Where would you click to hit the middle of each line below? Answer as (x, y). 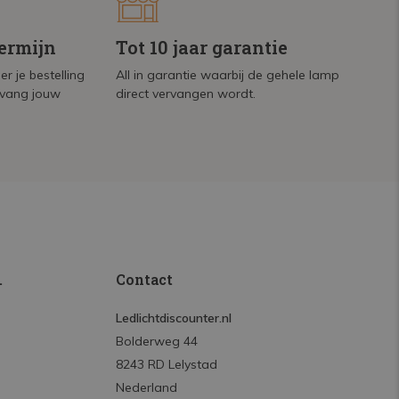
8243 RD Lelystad (166, 364)
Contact (144, 279)
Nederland (146, 387)
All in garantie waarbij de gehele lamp (228, 75)
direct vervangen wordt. (186, 94)
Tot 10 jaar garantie (202, 47)
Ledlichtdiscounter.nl (173, 318)
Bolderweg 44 (156, 341)
